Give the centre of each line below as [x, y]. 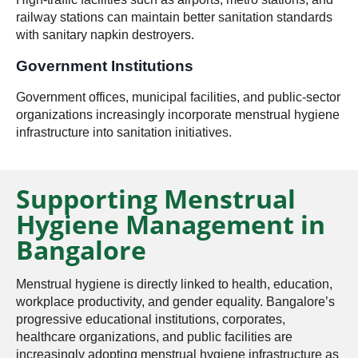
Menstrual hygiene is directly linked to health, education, [174, 284]
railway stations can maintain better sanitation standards [174, 17]
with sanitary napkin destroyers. [105, 34]
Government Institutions [105, 66]
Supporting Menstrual [156, 198]
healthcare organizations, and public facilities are [154, 336]
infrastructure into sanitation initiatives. [124, 132]
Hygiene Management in [171, 224]
